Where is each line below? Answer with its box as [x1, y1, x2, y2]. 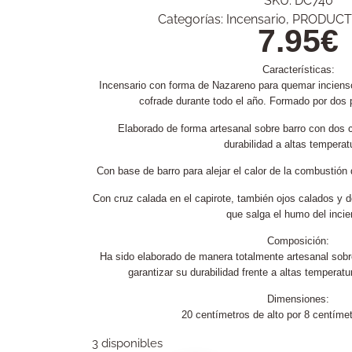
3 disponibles [92, 335, 163, 350]
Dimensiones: [267, 293, 329, 306]
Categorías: [158, 12, 226, 27]
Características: [262, 64, 335, 76]
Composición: [267, 234, 329, 247]
